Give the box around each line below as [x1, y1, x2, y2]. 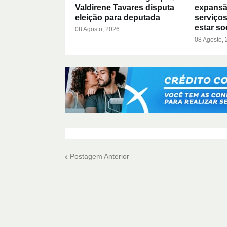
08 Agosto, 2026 [74, 25, 120, 33]
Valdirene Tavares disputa [74, 3, 174, 12]
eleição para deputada [74, 13, 160, 22]
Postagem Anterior [69, 152, 129, 161]
